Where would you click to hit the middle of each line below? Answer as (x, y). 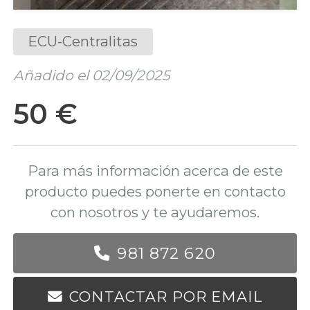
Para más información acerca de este (155, 171)
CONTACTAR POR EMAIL (166, 297)
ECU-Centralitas (83, 42)
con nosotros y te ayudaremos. (155, 212)
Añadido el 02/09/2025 (91, 75)
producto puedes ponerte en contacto (155, 192)
